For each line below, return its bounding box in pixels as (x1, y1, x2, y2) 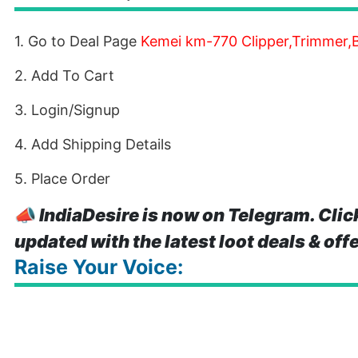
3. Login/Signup (14, 101, 120, 118)
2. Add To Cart (14, 67, 114, 84)
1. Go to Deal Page (14, 33, 141, 50)
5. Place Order (14, 170, 110, 187)
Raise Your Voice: (14, 255, 183, 279)
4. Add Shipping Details (14, 136, 171, 153)
